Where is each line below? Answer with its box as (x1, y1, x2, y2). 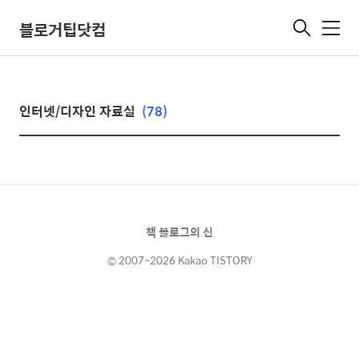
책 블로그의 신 (146, 223, 213, 240)
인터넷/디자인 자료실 (19, 101, 135, 121)
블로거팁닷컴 (19, 17, 106, 42)
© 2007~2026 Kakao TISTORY (107, 252, 252, 268)
